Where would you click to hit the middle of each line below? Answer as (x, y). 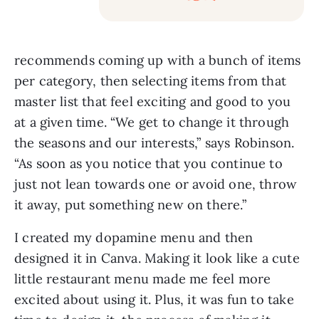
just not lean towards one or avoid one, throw (156, 184)
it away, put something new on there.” (130, 204)
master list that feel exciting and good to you (153, 101)
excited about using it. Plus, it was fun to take (154, 299)
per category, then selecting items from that (150, 80)
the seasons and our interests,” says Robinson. (155, 142)
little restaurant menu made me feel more (143, 278)
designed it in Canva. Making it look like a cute (157, 258)
